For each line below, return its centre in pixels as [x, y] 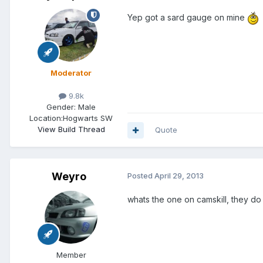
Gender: [61, 107]
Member [71, 255]
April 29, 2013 [179, 176]
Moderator [71, 73]
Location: [46, 118]
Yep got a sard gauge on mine [187, 17]
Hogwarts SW [88, 118]
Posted [141, 176]
